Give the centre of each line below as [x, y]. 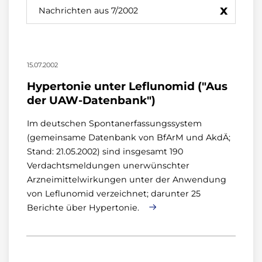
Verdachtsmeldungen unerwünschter [108, 166]
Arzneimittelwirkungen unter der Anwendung [127, 180]
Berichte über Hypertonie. [84, 208]
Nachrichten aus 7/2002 [88, 11]
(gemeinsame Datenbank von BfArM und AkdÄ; [129, 137]
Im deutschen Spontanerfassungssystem [114, 123]
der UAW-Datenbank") [91, 100]
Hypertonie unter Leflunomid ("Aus [127, 86]
